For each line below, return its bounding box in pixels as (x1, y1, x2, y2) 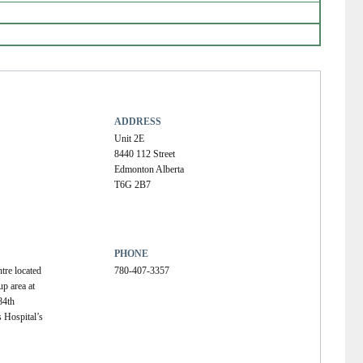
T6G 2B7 (114, 178, 152, 190)
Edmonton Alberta (114, 163, 185, 175)
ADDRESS (114, 115, 162, 127)
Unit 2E (114, 132, 145, 144)
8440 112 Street (114, 147, 176, 160)
